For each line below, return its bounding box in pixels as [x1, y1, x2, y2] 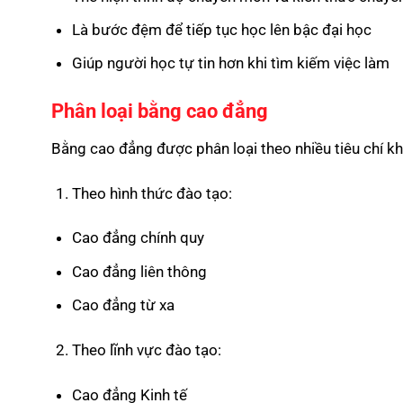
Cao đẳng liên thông [71, 262, 207, 281]
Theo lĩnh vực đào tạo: [71, 340, 221, 359]
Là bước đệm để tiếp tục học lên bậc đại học [71, 21, 372, 40]
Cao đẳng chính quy [71, 228, 204, 247]
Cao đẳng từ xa [71, 296, 175, 315]
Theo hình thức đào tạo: [71, 184, 232, 202]
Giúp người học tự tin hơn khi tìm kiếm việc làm [71, 54, 390, 73]
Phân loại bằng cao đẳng [51, 100, 268, 123]
